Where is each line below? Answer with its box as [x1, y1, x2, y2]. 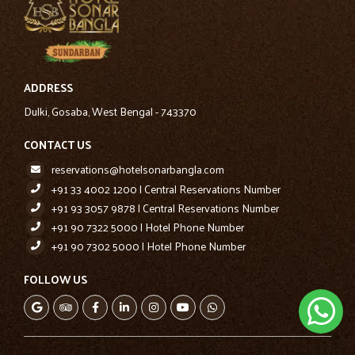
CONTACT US [24, 135, 91, 155]
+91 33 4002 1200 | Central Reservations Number [52, 179, 281, 200]
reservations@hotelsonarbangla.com [52, 159, 224, 180]
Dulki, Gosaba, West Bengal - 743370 [24, 101, 197, 122]
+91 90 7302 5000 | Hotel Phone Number [52, 236, 246, 257]
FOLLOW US [24, 269, 87, 290]
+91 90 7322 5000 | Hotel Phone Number [52, 217, 244, 238]
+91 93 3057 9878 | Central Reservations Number [52, 198, 279, 219]
